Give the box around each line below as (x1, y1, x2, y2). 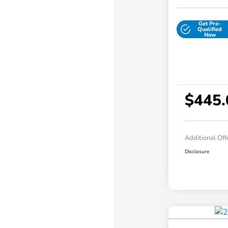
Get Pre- (198, 20, 221, 28)
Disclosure (184, 148, 209, 156)
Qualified (197, 25, 222, 34)
